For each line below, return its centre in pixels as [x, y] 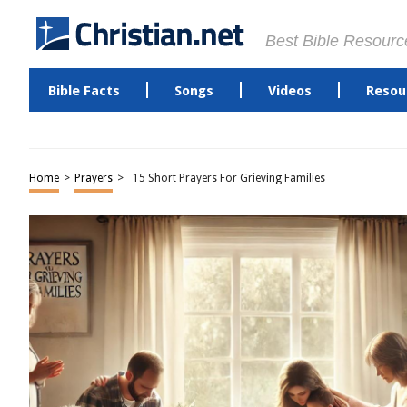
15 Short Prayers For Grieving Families [229, 178]
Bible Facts [84, 91]
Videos [289, 91]
